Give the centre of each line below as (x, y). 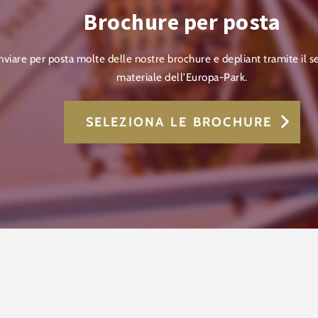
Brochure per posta (182, 22)
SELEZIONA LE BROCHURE (179, 122)
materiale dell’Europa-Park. (182, 77)
